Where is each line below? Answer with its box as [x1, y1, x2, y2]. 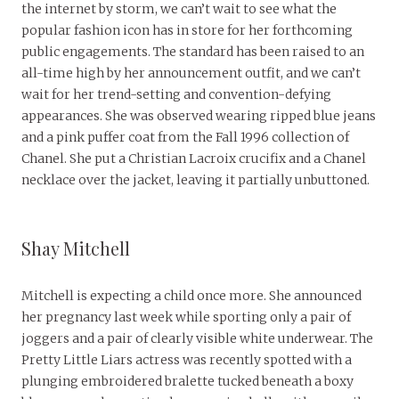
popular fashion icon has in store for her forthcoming [21, 22, 353, 39]
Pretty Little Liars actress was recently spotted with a [21, 352, 352, 369]
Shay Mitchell [21, 236, 130, 261]
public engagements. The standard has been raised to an [21, 44, 364, 61]
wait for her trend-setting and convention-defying [21, 86, 331, 103]
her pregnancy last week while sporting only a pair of [21, 309, 351, 326]
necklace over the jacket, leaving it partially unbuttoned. [21, 172, 370, 189]
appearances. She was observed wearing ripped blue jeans [21, 108, 376, 125]
